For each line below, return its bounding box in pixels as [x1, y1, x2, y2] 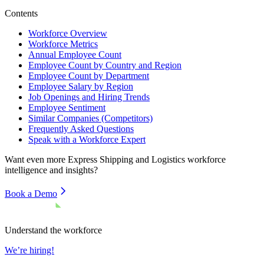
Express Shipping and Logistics [68, 154, 185, 164]
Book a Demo [5, 188, 57, 199]
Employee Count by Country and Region [28, 60, 181, 70]
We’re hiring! [5, 245, 54, 255]
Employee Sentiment [28, 102, 105, 113]
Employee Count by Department [28, 70, 149, 81]
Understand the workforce [5, 225, 102, 235]
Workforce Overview [28, 28, 107, 38]
